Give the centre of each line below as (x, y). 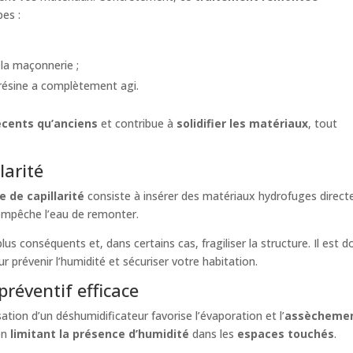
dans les (214, 333)
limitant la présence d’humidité (100, 333)
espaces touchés (286, 333)
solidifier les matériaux (243, 123)
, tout (323, 123)
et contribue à (137, 123)
